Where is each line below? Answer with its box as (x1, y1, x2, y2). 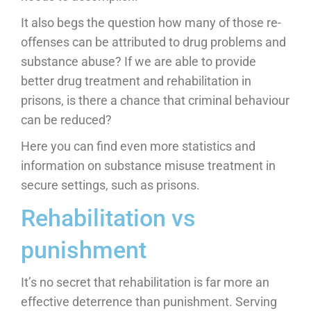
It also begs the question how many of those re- (21, 15, 281, 30)
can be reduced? (21, 112, 112, 127)
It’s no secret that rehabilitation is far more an (21, 274, 269, 289)
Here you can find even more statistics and (21, 138, 255, 153)
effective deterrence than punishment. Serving (21, 294, 277, 309)
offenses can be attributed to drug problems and (21, 34, 286, 49)
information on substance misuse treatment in (21, 158, 276, 173)
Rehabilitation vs (21, 203, 196, 232)
